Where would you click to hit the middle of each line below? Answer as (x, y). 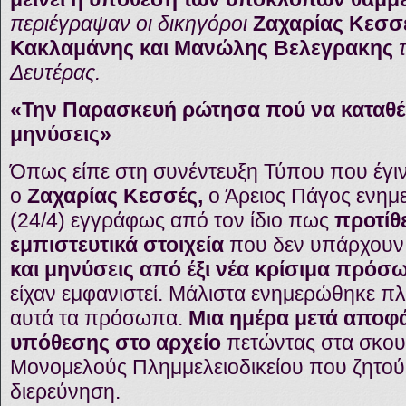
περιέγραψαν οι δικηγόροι (131, 24)
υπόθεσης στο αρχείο (116, 343)
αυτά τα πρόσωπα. (97, 318)
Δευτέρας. (55, 72)
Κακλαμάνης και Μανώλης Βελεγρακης (202, 48)
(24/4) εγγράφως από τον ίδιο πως (172, 220)
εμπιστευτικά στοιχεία (117, 245)
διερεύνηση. (65, 391)
